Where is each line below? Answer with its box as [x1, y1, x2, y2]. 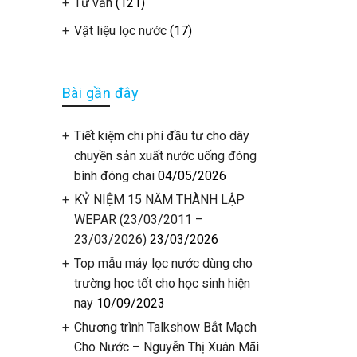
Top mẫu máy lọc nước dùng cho [73, 256, 253, 271]
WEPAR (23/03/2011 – [73, 212, 203, 227]
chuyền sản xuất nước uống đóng [73, 148, 257, 163]
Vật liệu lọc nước [73, 23, 167, 38]
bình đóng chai [73, 168, 155, 183]
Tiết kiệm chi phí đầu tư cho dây [73, 128, 249, 143]
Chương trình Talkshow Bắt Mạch [73, 320, 257, 335]
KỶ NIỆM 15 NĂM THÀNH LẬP [73, 192, 245, 207]
